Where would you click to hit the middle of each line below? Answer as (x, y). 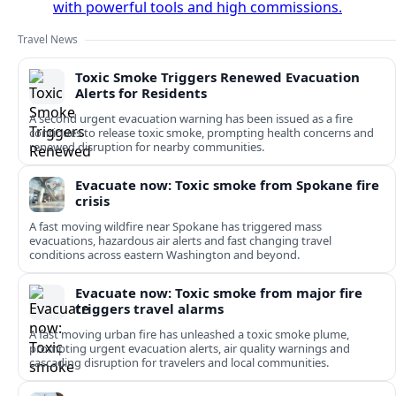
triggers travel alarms (149, 309)
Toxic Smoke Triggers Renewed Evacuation (217, 77)
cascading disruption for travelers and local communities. (179, 363)
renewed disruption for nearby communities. (147, 147)
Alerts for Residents (141, 93)
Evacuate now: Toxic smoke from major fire (219, 293)
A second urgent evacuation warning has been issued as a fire (191, 119)
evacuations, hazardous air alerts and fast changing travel (180, 241)
